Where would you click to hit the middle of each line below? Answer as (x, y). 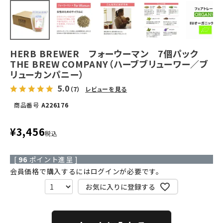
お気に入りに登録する (120, 186)
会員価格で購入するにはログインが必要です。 (87, 171)
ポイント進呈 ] (54, 159)
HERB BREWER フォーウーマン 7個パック (109, 53)
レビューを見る (106, 89)
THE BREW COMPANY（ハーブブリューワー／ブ (109, 64)
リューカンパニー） (47, 74)
